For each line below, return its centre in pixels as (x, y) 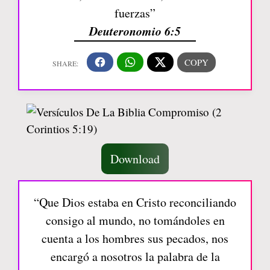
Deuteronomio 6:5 (135, 30)
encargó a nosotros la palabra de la (135, 256)
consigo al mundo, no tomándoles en (135, 220)
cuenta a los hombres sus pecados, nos (135, 238)
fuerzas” (135, 13)
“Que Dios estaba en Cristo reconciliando (135, 202)
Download (135, 159)
